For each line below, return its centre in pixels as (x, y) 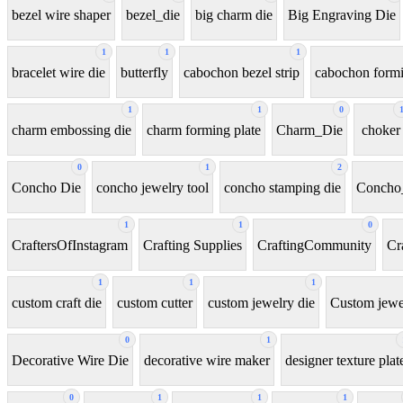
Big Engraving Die (342, 14)
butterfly (144, 72)
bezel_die (153, 14)
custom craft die (57, 302)
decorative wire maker (207, 360)
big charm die (234, 14)
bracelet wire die (58, 72)
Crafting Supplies (193, 245)
